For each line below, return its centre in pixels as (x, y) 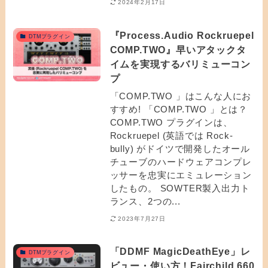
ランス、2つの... (145, 202)
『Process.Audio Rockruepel (182, 35)
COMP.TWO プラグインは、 (171, 123)
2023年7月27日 (142, 218)
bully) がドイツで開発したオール (180, 149)
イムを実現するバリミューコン (180, 64)
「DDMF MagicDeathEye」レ (180, 251)
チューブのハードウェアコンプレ (181, 162)
